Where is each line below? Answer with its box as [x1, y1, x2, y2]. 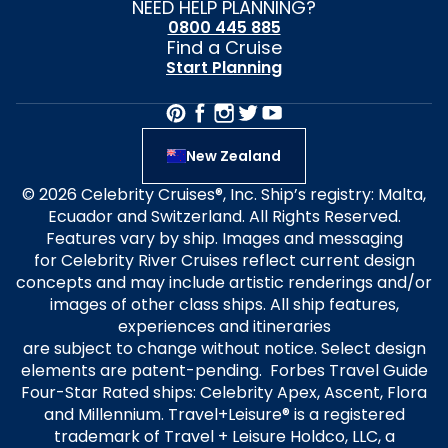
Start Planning [166, 56, 282, 79]
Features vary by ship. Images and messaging [45, 227, 403, 250]
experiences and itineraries [117, 315, 331, 338]
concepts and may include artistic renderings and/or [16, 271, 432, 294]
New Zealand [185, 145, 281, 166]
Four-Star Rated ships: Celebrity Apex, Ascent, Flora [21, 381, 427, 404]
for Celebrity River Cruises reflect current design [33, 249, 415, 272]
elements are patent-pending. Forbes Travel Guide [20, 359, 428, 382]
